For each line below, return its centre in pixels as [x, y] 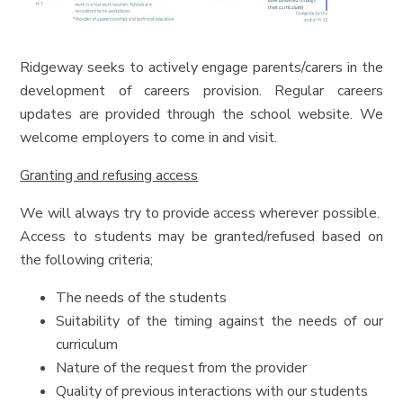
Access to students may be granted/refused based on [201, 236]
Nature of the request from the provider [182, 367]
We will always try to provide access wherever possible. [201, 213]
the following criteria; [87, 260]
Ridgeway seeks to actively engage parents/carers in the [201, 67]
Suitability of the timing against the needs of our [219, 321]
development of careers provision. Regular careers [201, 90]
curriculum [87, 344]
